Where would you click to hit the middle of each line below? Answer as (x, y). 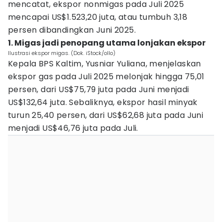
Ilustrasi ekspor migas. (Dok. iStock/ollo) (62, 53)
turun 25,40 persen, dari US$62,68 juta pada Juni (106, 115)
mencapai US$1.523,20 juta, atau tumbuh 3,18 (98, 17)
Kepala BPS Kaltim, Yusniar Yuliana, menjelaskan (105, 64)
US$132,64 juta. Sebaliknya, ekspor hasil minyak (103, 102)
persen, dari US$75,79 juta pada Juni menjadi (99, 89)
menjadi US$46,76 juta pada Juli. (73, 128)
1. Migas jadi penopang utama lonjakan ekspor (107, 43)
